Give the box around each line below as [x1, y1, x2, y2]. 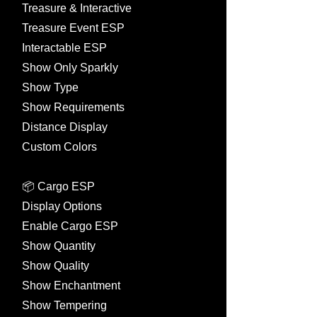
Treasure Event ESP [22, 22, 125, 34]
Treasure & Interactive [22, 2, 132, 14]
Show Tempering [22, 299, 107, 311]
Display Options [22, 200, 102, 212]
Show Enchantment [22, 279, 120, 292]
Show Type [22, 81, 79, 93]
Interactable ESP [22, 42, 107, 54]
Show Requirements [22, 101, 125, 113]
